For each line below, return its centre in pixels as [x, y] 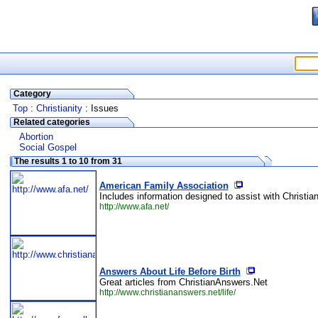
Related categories [50, 122]
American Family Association [164, 186]
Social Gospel [48, 147]
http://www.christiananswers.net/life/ [167, 292]
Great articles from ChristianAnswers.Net [183, 282]
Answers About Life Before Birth [170, 272]
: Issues [100, 108]
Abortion [36, 137]
